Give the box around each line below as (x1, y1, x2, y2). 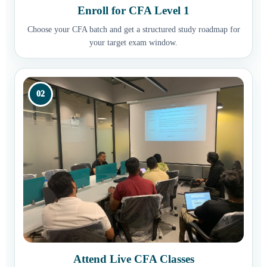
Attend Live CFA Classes (73, 252, 194, 265)
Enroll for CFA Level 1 (77, 4, 190, 17)
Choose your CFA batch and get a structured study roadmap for (27, 25, 240, 35)
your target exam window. (89, 38, 178, 48)
